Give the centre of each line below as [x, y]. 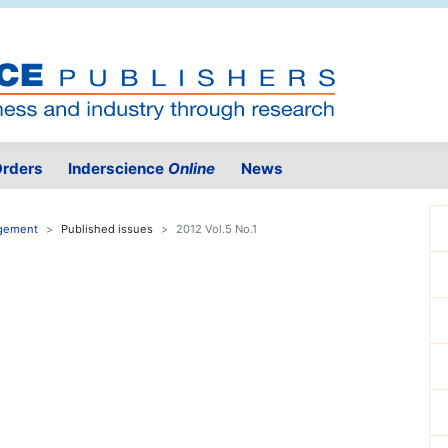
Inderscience [118, 169]
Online [192, 169]
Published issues [107, 229]
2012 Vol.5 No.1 [216, 229]
